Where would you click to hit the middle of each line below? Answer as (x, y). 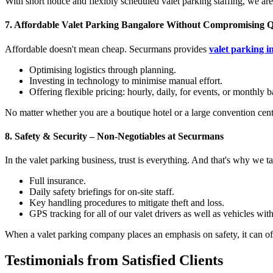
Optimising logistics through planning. (103, 69)
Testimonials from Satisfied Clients (114, 260)
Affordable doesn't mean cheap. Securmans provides (107, 49)
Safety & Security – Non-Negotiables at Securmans (119, 136)
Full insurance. (58, 181)
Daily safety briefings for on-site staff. (102, 192)
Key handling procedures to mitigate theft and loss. (127, 203)
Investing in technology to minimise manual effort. (126, 80)
